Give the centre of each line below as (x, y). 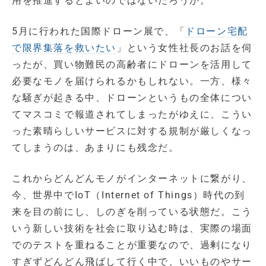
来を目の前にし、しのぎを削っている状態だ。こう (132, 211)
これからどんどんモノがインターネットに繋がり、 (132, 178)
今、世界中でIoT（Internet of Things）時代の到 (129, 195)
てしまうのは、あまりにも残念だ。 (96, 147)
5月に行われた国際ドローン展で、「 (99, 31)
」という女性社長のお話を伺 (184, 47)
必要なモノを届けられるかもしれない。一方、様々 (132, 81)
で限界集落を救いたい (64, 47)
